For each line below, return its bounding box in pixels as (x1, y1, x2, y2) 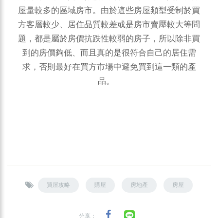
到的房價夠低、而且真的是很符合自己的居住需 (22, 49, 196, 57)
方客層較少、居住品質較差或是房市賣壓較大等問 (18, 20, 200, 29)
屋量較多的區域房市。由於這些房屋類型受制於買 (18, 6, 200, 15)
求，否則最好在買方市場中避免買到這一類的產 (22, 63, 196, 72)
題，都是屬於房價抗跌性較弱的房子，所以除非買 (18, 35, 200, 43)
